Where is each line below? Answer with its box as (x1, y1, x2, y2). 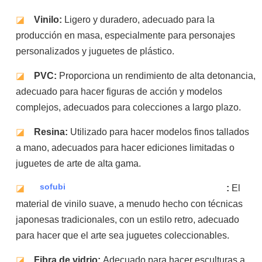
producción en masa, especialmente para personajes (15, 30, 235, 40)
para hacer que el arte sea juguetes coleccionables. (15, 230, 229, 240)
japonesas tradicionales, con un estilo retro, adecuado (15, 214, 239, 225)
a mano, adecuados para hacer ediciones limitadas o (15, 142, 235, 153)
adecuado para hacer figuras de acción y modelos (15, 86, 222, 96)
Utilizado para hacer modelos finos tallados (70, 126, 249, 137)
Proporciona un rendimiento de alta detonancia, (58, 70, 256, 81)
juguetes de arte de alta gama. (15, 158, 141, 168)
